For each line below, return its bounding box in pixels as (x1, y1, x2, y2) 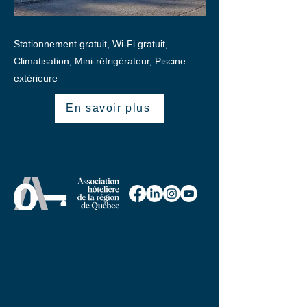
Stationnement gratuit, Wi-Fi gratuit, (14, 38, 168, 49)
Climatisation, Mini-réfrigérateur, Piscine (14, 56, 186, 66)
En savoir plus (66, 102, 151, 114)
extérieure (14, 73, 58, 84)
